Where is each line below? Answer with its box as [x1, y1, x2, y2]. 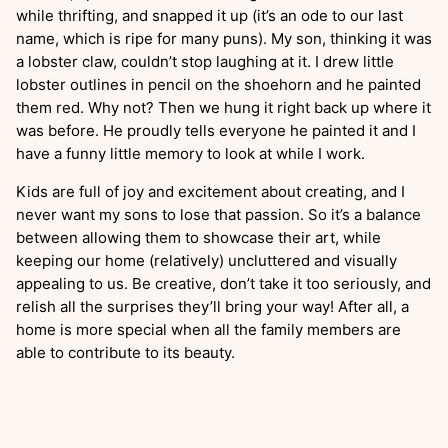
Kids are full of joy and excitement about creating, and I [16, 182, 405, 202]
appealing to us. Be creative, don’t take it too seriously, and [16, 274, 431, 294]
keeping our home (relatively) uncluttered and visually [16, 251, 397, 271]
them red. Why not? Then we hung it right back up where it [16, 98, 431, 118]
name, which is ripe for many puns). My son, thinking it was [16, 29, 432, 49]
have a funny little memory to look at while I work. [16, 144, 369, 164]
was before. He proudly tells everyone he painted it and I [16, 121, 416, 141]
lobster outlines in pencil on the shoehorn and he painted [16, 75, 421, 95]
